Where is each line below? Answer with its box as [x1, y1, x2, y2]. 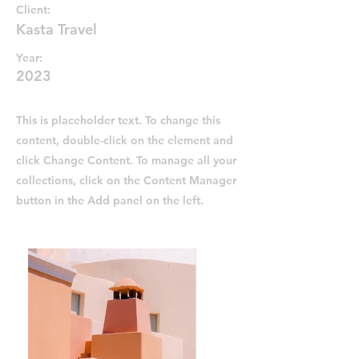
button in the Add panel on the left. [16, 193, 204, 208]
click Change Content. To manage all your [16, 153, 236, 167]
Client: [16, 2, 50, 17]
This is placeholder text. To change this [16, 113, 220, 127]
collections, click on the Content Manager [16, 173, 236, 188]
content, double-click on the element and [16, 133, 233, 147]
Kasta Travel [16, 20, 97, 38]
